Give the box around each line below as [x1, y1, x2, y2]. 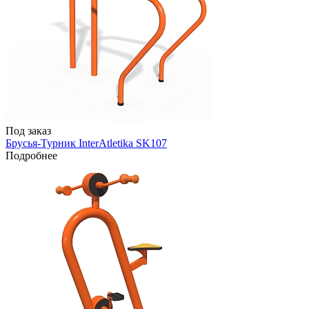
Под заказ [6, 124, 51, 137]
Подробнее [6, 149, 57, 161]
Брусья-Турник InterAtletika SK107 [6, 137, 167, 149]
